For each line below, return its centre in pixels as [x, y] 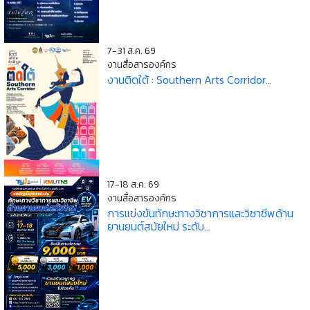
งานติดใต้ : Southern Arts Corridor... [190, 80]
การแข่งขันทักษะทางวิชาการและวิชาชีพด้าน [201, 213]
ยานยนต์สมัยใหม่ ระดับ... [159, 227]
